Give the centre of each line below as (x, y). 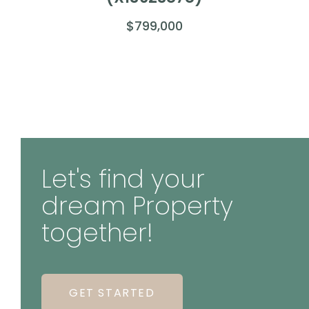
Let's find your (123, 179)
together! (97, 232)
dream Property (137, 206)
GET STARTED (112, 292)
